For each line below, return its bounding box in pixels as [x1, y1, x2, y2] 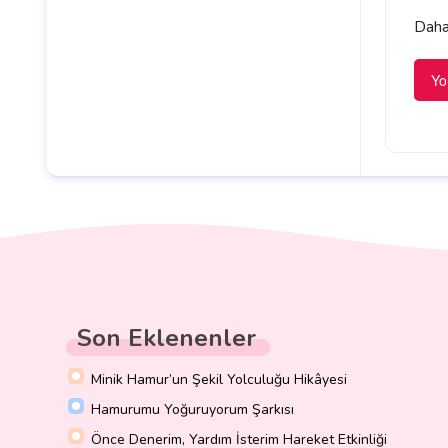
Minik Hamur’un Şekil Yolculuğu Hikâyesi [91, 370, 347, 390]
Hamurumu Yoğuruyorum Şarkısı [91, 400, 294, 420]
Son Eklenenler [77, 322, 256, 355]
